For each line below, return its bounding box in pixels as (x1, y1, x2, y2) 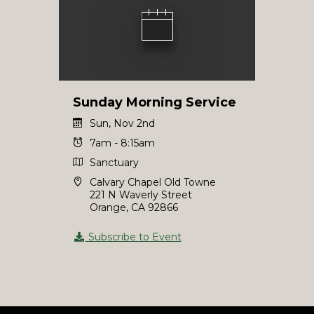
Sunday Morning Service (73, 94, 236, 110)
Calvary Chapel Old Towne (90, 175, 216, 189)
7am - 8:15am (90, 136, 155, 149)
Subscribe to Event (85, 230, 182, 243)
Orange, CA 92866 (90, 200, 178, 214)
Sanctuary (90, 156, 139, 169)
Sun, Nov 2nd (90, 116, 155, 130)
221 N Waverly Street (90, 188, 192, 201)
